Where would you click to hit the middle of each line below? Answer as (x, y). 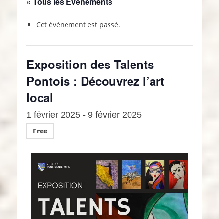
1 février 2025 (53, 115)
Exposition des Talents (90, 64)
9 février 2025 (115, 115)
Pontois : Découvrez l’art (95, 80)
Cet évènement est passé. (78, 24)
